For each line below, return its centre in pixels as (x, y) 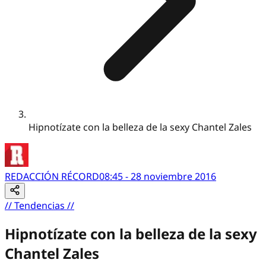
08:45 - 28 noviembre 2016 (158, 176)
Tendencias (39, 205)
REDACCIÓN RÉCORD (52, 176)
